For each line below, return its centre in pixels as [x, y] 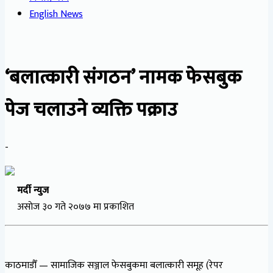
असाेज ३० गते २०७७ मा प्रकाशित [69, 207]
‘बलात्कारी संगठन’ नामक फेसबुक [123, 78]
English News [56, 14]
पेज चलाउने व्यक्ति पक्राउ [91, 110]
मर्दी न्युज [33, 190]
